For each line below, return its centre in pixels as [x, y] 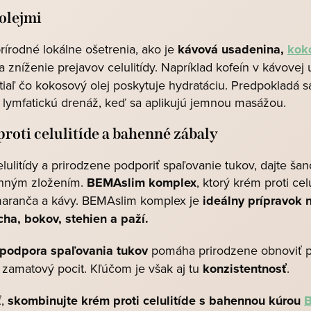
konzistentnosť [245, 269]
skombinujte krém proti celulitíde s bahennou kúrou [156, 301]
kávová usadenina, [233, 49]
